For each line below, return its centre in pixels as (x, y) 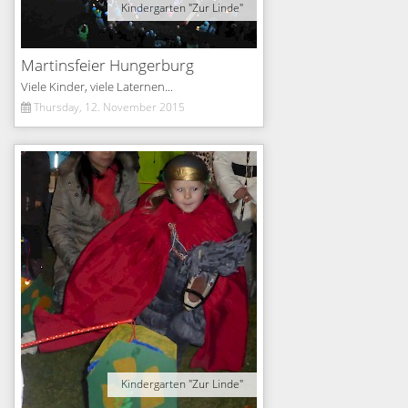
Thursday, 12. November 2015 (108, 107)
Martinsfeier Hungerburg (107, 66)
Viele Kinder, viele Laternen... (97, 87)
